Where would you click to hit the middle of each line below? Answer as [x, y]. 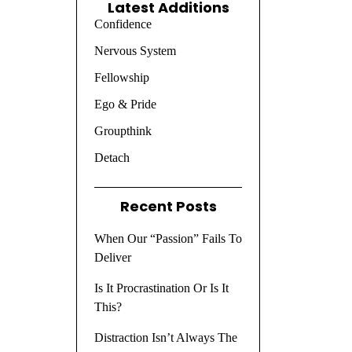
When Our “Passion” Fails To [168, 238]
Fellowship [121, 77]
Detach [112, 157]
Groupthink [123, 130]
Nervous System [135, 50]
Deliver [112, 257]
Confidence [123, 24]
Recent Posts [168, 206]
